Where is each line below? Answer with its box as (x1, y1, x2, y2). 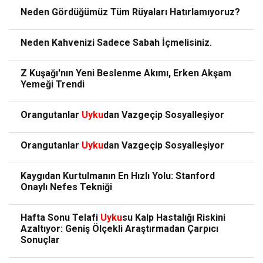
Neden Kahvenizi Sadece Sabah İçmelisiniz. (21, 37, 212, 49)
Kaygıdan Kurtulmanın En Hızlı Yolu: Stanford (21, 170, 215, 182)
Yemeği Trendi (21, 79, 85, 90)
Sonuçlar (21, 234, 60, 246)
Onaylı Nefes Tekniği (21, 181, 112, 193)
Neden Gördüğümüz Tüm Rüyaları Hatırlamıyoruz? (21, 6, 240, 18)
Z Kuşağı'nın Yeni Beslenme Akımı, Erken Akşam (21, 68, 231, 79)
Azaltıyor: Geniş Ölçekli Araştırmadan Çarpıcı (21, 223, 218, 235)
